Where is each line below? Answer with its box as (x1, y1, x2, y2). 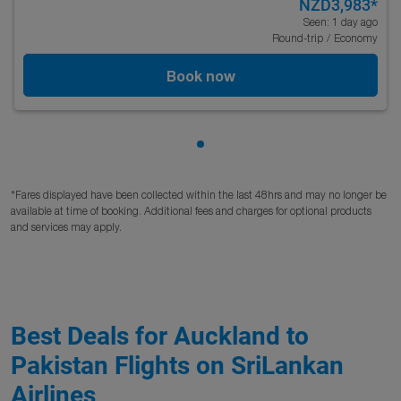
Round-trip (272, 31, 323, 45)
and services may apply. (11, 220, 122, 234)
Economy (334, 31, 378, 45)
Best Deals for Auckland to (11, 321, 309, 351)
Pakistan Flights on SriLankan (11, 351, 344, 380)
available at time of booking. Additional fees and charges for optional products (11, 204, 371, 218)
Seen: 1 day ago (303, 15, 378, 29)
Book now (166, 66, 235, 84)
